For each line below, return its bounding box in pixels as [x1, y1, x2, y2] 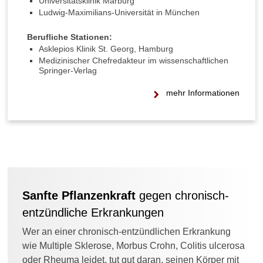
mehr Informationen [166, 88, 240, 97]
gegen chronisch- [136, 189, 229, 202]
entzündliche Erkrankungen [22, 206, 164, 219]
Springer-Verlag [39, 66, 97, 75]
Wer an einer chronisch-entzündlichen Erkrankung [22, 227, 231, 237]
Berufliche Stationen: [27, 32, 112, 42]
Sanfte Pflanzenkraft [22, 189, 136, 202]
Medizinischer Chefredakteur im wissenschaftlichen [39, 56, 228, 65]
